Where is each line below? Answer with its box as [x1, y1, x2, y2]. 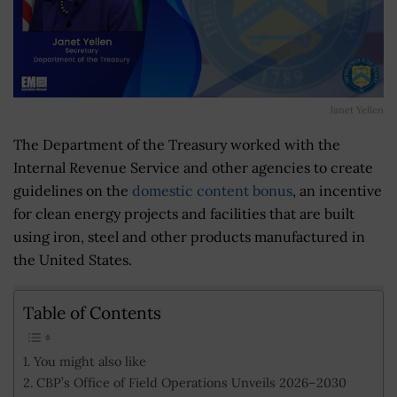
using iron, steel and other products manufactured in [13, 227, 365, 245]
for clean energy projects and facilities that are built [13, 204, 354, 222]
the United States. [13, 250, 132, 269]
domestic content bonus [132, 181, 292, 199]
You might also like [33, 353, 146, 370]
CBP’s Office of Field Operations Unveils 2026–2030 [35, 374, 346, 392]
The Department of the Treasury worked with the [13, 135, 340, 153]
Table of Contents [23, 301, 161, 323]
